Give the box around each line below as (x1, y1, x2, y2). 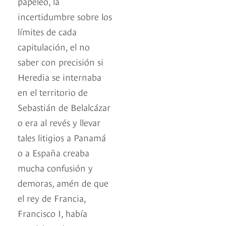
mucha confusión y (18, 161, 93, 174)
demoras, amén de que (18, 176, 108, 189)
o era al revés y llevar (18, 116, 100, 129)
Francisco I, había (18, 206, 87, 219)
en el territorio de (18, 85, 88, 98)
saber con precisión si (18, 55, 103, 68)
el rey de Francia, (18, 191, 86, 204)
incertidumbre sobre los (18, 10, 112, 23)
